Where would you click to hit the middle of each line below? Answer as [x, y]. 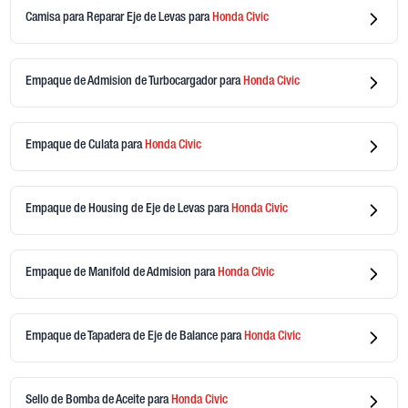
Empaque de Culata [73, 146]
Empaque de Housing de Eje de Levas [116, 210]
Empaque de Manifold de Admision [109, 274]
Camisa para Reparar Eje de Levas [107, 19]
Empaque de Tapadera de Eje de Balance [122, 337]
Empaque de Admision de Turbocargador [122, 82]
